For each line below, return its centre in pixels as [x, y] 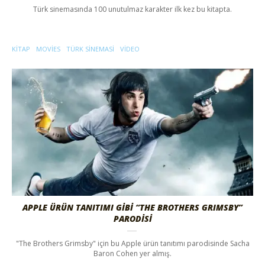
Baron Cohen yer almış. [132, 253]
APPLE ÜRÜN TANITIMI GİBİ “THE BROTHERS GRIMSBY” [132, 207]
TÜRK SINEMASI [90, 49]
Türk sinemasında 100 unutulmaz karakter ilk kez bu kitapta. [132, 9]
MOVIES [48, 49]
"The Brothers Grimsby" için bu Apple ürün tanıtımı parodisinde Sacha [132, 243]
